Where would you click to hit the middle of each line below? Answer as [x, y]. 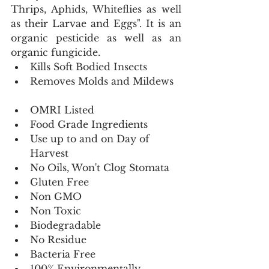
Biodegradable [68, 225]
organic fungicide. [57, 52]
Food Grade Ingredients [92, 124]
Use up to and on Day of [91, 139]
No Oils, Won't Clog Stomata [103, 168]
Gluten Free [62, 182]
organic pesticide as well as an [96, 38]
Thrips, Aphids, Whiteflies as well [96, 9]
